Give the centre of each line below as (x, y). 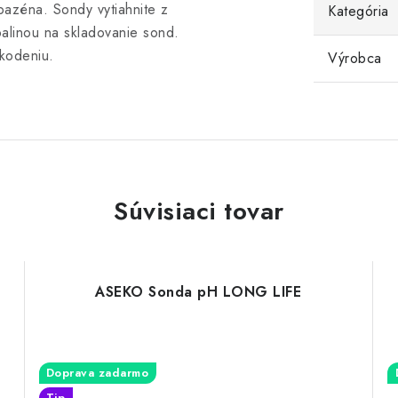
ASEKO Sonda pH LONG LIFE (199, 292)
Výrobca (355, 58)
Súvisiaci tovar (199, 211)
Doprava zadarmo (97, 373)
